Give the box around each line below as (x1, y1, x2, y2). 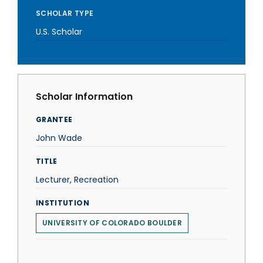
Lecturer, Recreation (36, 174, 119, 186)
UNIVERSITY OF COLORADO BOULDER (42, 218, 182, 228)
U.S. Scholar (36, 26, 82, 38)
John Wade (36, 132, 82, 144)
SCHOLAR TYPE (36, 8, 94, 18)
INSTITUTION (36, 198, 89, 208)
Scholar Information (36, 90, 133, 103)
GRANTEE (36, 114, 73, 124)
